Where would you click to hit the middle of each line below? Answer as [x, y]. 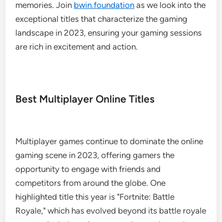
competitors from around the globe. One [91, 183]
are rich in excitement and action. [77, 47]
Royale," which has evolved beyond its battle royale [111, 211]
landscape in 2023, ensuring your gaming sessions [109, 33]
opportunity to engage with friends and [88, 169]
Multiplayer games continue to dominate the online [110, 141]
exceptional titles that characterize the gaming [102, 19]
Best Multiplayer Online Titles [85, 99]
